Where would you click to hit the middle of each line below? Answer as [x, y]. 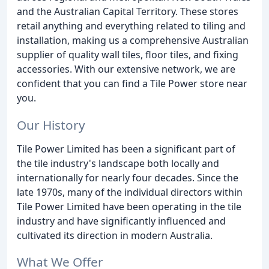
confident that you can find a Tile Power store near [132, 83]
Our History [51, 125]
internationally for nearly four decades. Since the [128, 177]
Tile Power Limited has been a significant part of [126, 149]
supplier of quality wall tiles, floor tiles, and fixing [128, 54]
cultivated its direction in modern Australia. [115, 235]
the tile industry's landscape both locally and [118, 163]
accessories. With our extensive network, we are [126, 69]
